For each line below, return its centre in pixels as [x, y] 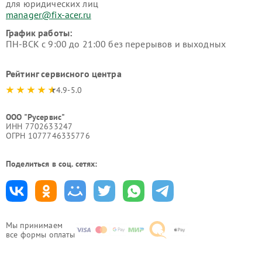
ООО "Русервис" [36, 117]
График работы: [39, 33]
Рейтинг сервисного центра [64, 74]
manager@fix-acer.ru [49, 15]
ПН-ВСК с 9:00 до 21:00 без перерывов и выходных [116, 44]
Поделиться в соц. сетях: [52, 164]
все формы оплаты [41, 235]
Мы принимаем [34, 225]
